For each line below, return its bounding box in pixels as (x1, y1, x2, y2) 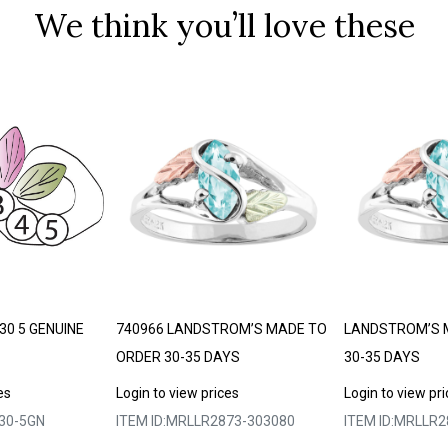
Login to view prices (115, 384, 239, 401)
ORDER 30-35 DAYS (115, 348, 240, 365)
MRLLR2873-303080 (165, 412, 295, 429)
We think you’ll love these (33, 5, 415, 47)
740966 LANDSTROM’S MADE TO (115, 320, 327, 337)
